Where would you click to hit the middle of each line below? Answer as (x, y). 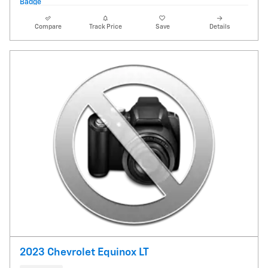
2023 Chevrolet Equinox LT (84, 253)
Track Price (105, 27)
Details (220, 27)
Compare (48, 27)
